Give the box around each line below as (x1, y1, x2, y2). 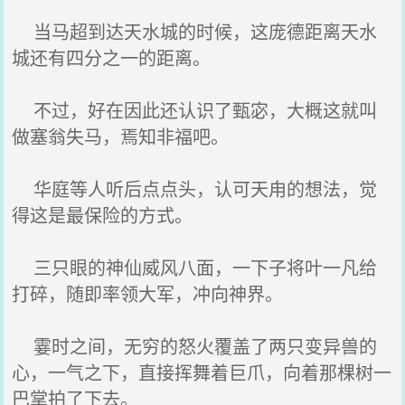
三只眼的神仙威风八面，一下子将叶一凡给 (12, 254, 378, 280)
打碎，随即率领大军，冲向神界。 (12, 280, 284, 306)
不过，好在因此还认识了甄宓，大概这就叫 (12, 97, 378, 123)
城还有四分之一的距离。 (12, 44, 212, 71)
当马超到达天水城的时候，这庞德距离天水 (12, 18, 378, 44)
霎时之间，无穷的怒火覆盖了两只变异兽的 (12, 333, 378, 359)
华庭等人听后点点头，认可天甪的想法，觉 (12, 175, 378, 202)
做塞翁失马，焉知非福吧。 (12, 123, 230, 149)
